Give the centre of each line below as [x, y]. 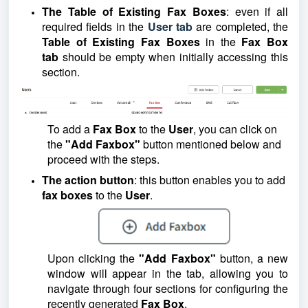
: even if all [257, 11]
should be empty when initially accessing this [175, 57]
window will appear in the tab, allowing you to [168, 273]
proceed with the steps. [105, 159]
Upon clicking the [93, 258]
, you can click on [235, 129]
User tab [170, 26]
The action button [88, 179]
